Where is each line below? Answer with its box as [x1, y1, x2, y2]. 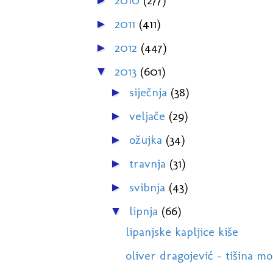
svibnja [129, 180, 169, 195]
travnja [129, 156, 169, 171]
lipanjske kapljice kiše [125, 224, 238, 239]
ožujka [129, 132, 166, 147]
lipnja [129, 204, 161, 219]
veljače [129, 108, 169, 124]
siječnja [129, 85, 171, 100]
